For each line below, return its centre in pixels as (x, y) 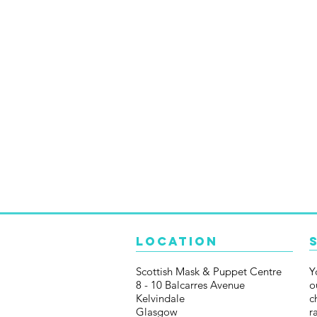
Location (177, 241)
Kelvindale (160, 298)
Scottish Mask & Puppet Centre (209, 271)
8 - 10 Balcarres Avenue (190, 284)
